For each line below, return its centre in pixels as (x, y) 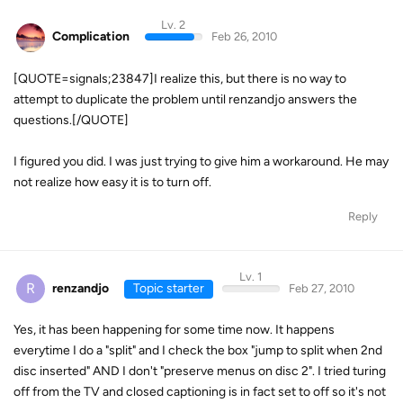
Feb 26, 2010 (244, 36)
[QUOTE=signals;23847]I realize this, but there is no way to (180, 78)
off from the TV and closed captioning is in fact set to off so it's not (200, 392)
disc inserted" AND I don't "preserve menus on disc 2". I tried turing (200, 371)
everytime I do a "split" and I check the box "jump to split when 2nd (198, 350)
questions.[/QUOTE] (71, 120)
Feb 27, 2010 (321, 288)
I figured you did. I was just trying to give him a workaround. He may (201, 161)
